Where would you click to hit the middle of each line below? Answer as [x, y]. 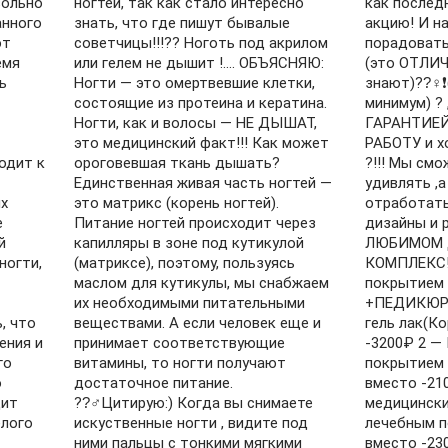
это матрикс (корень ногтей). [177, 203]
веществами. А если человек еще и [198, 323]
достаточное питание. [154, 383]
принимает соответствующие [180, 343]
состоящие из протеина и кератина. [201, 103]
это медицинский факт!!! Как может [202, 143]
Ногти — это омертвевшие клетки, [195, 83]
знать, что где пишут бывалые [182, 23]
